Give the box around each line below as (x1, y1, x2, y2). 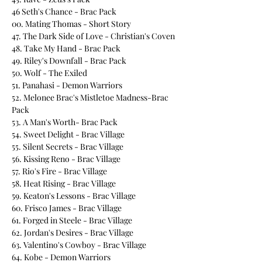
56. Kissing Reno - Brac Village (12, 153, 120, 164)
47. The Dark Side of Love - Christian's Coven (12, 30, 175, 42)
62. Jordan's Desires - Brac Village (12, 227, 133, 238)
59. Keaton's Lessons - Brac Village (12, 190, 136, 201)
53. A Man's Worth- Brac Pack (12, 116, 118, 127)
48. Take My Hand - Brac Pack (12, 43, 120, 54)
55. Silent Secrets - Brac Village (12, 141, 123, 152)
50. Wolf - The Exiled (12, 67, 87, 78)
